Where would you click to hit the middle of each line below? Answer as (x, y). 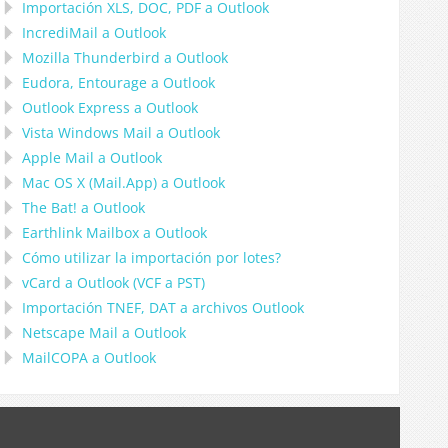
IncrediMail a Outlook (94, 32)
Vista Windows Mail (87, 132)
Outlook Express (76, 107)
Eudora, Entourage (84, 82)
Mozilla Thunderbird (91, 57)
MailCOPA (55, 357)
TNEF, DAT (141, 307)
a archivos (214, 307)
